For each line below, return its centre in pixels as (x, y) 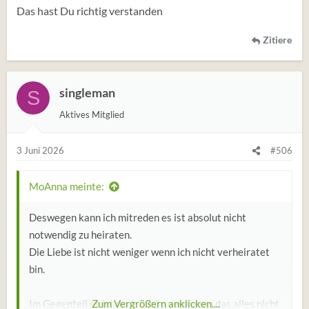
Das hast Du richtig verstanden (90, 11)
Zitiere (277, 40)
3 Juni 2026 (40, 150)
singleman (87, 93)
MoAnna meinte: (67, 186)
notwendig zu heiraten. (80, 235)
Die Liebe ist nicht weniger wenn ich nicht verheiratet (149, 252)
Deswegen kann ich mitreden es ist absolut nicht (138, 217)
